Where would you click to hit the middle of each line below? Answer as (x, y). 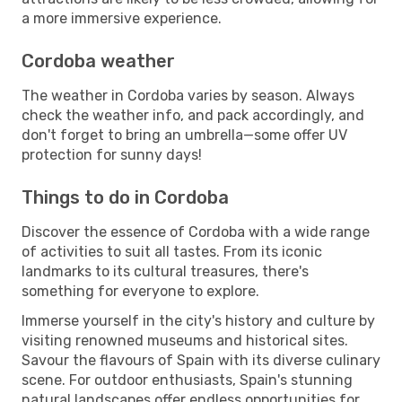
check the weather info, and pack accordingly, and (193, 115)
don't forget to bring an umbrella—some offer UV (184, 135)
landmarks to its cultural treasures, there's (165, 271)
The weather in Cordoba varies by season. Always (188, 95)
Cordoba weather (98, 61)
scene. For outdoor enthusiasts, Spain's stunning (187, 380)
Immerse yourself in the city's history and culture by (198, 320)
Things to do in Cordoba (125, 197)
